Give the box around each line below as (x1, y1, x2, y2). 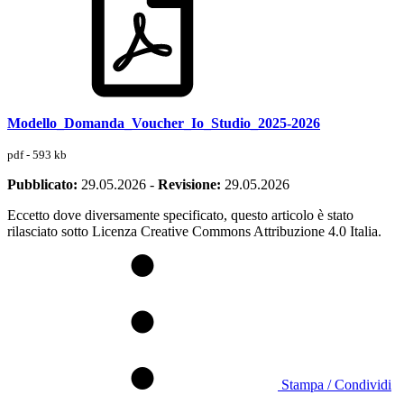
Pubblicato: (7, 176, 78, 192)
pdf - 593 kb (7, 147, 67, 161)
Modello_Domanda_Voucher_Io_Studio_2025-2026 (7, 115, 320, 131)
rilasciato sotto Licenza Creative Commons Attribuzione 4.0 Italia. (7, 223, 381, 239)
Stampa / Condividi (281, 376, 391, 392)
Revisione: (158, 176, 221, 192)
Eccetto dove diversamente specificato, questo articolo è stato (7, 207, 353, 223)
